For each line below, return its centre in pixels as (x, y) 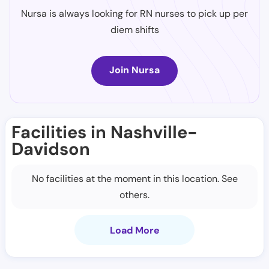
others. (134, 195)
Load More (134, 230)
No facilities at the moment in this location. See (134, 179)
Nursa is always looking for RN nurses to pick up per (134, 14)
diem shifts (134, 30)
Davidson (51, 149)
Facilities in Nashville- (104, 132)
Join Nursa (134, 70)
